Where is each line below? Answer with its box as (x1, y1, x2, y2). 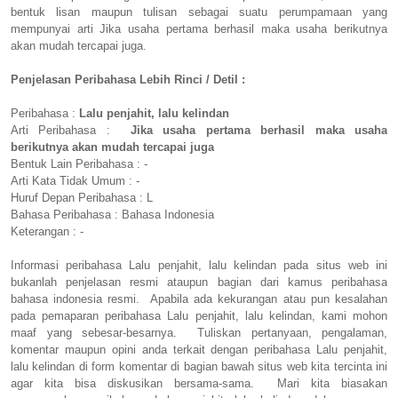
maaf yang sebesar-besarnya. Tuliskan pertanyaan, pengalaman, (11, 326, 387, 340)
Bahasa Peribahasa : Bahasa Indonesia (11, 208, 214, 222)
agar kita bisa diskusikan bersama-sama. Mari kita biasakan (11, 377, 387, 391)
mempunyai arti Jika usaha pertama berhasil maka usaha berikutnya (11, 22, 387, 36)
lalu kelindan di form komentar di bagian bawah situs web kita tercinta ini (11, 360, 387, 374)
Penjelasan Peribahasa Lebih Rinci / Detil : (11, 73, 245, 87)
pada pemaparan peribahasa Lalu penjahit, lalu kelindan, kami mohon (11, 309, 387, 323)
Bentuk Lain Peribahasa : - (11, 157, 147, 171)
